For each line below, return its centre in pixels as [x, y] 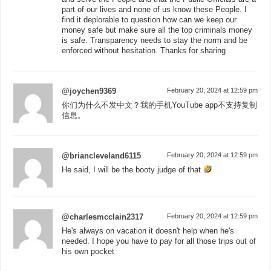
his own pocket [88, 251]
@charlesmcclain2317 [103, 217]
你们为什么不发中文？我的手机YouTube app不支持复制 [160, 105]
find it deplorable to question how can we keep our [149, 19]
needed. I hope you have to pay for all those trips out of [159, 241]
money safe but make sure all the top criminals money [157, 30]
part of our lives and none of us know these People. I [155, 9]
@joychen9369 [89, 91]
